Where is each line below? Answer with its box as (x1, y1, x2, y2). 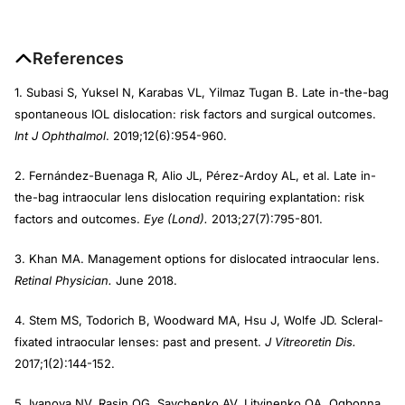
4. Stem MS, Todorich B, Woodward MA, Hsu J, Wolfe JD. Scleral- (14, 312, 383, 327)
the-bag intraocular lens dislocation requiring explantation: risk (14, 189, 364, 204)
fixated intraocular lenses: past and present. (14, 334, 265, 349)
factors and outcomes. (14, 211, 144, 226)
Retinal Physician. (14, 272, 112, 287)
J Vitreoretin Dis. (265, 334, 356, 349)
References (33, 48, 124, 68)
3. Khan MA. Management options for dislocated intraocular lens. (14, 250, 380, 266)
